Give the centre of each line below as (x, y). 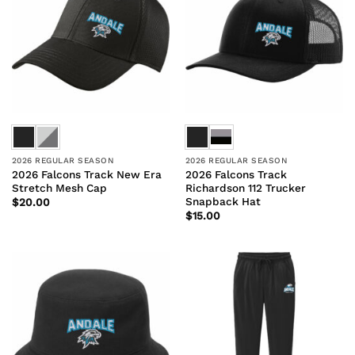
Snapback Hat (223, 201)
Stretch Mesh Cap (59, 187)
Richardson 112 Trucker (245, 187)
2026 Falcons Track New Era (86, 174)
